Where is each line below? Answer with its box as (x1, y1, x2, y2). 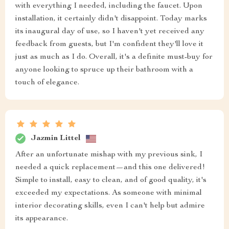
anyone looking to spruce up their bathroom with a (15, 66, 193, 75)
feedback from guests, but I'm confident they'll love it (15, 40, 203, 49)
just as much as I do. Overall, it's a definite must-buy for (15, 53, 213, 62)
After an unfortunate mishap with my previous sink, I (15, 151, 202, 159)
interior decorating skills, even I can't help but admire (15, 202, 205, 211)
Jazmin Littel (31, 134, 81, 143)
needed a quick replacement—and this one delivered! (15, 164, 205, 172)
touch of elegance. (15, 79, 79, 87)
